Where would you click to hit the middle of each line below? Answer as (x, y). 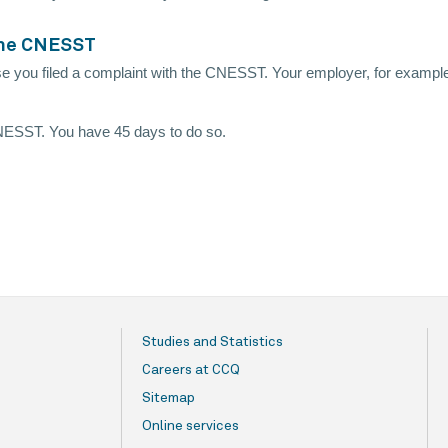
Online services (190, 426)
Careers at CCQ (191, 370)
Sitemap (168, 398)
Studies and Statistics (212, 342)
